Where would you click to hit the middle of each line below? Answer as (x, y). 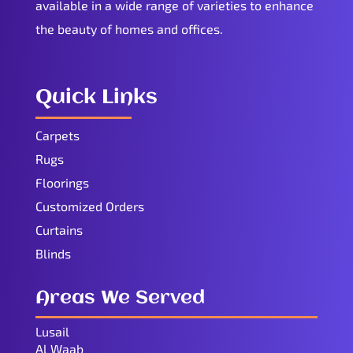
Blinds (53, 254)
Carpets (57, 136)
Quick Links (96, 98)
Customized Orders (89, 206)
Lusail (52, 332)
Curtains (59, 230)
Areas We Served (120, 299)
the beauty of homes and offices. (129, 29)
